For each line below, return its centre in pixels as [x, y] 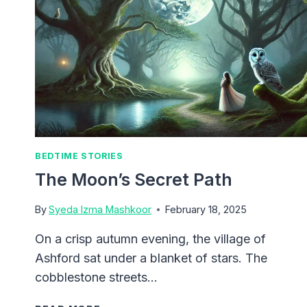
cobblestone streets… [96, 278]
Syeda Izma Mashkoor [100, 210]
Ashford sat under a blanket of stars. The [151, 258]
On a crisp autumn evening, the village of [150, 239]
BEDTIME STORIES [79, 156]
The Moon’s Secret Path [134, 179]
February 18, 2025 [206, 210]
